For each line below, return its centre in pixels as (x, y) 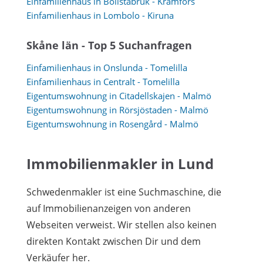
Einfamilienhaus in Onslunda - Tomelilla (107, 68)
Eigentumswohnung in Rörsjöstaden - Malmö (117, 110)
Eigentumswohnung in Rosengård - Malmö (112, 124)
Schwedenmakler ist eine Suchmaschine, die (124, 192)
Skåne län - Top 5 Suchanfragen (109, 45)
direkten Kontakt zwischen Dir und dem (114, 241)
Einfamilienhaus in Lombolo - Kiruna (100, 15)
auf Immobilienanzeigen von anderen (109, 208)
